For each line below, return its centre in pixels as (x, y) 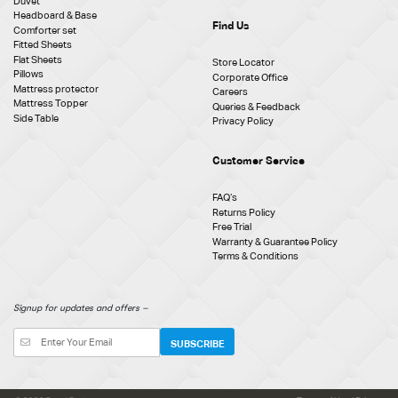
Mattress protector (56, 88)
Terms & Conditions (255, 256)
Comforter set (45, 30)
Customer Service (259, 160)
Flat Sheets (38, 59)
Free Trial (232, 227)
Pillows (28, 74)
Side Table (36, 118)
